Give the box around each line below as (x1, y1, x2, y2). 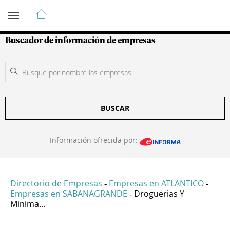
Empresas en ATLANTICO (109, 178, 204, 189)
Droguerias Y (134, 188, 184, 200)
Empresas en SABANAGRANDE (10, 188, 127, 200)
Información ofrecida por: (49, 135, 140, 145)
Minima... (10, 198, 45, 210)
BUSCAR (101, 103, 129, 113)
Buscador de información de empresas (5, 36, 156, 45)
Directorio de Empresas (10, 178, 102, 189)
